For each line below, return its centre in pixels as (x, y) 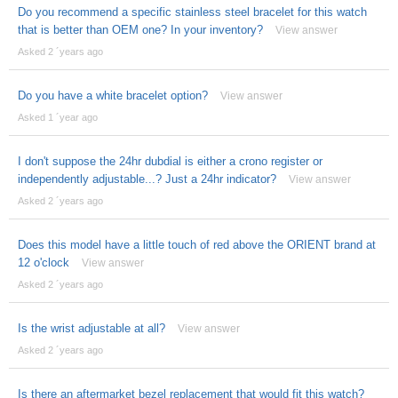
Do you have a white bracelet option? (112, 95)
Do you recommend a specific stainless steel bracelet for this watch (192, 12)
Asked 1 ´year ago (57, 117)
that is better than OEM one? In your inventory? (140, 29)
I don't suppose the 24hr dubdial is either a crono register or (170, 161)
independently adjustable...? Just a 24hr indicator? (147, 179)
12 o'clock (43, 262)
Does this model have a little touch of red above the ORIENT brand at (196, 244)
